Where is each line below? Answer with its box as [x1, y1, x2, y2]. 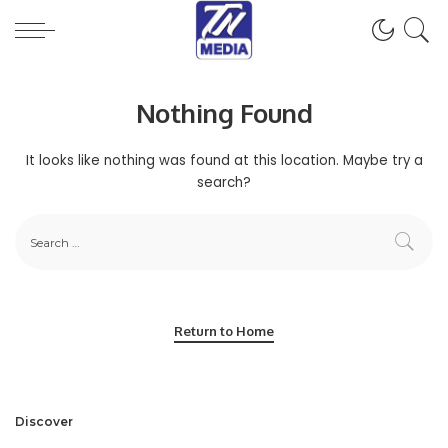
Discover [15, 414, 73, 429]
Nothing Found [135, 96, 313, 129]
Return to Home [174, 323, 274, 339]
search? [197, 173, 251, 192]
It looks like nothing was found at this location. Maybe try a [25, 151, 423, 170]
